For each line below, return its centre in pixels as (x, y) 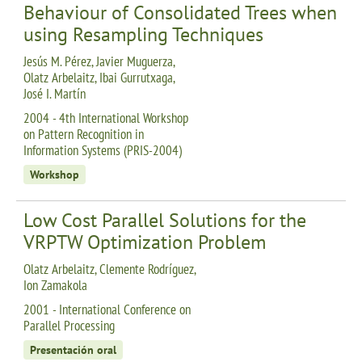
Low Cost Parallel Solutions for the (165, 220)
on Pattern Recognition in (84, 134)
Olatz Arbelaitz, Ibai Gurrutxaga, (99, 77)
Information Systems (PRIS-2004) (103, 150)
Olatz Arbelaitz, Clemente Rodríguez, (109, 269)
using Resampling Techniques (143, 34)
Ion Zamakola (55, 285)
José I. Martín (55, 93)
